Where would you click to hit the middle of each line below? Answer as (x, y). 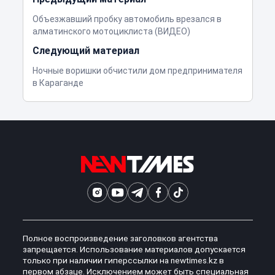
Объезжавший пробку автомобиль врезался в (127, 19)
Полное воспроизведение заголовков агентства (120, 238)
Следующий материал (86, 51)
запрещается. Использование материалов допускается (134, 250)
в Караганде (58, 83)
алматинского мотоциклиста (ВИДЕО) (111, 32)
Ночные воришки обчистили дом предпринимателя (137, 71)
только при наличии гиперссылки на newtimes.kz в (123, 261)
